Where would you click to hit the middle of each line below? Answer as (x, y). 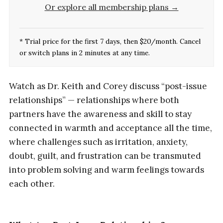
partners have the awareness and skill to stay (100, 114)
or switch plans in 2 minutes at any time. (84, 53)
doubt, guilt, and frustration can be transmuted (105, 156)
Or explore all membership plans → (111, 7)
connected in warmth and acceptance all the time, (110, 128)
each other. (32, 183)
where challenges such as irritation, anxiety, (98, 142)
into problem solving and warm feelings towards (106, 169)
